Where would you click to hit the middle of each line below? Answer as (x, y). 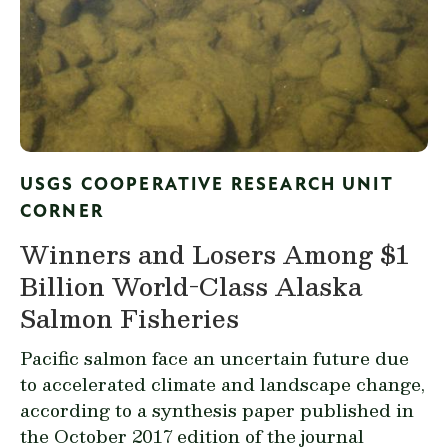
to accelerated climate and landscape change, (222, 383)
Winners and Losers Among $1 (214, 253)
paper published (316, 409)
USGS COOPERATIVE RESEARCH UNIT (206, 185)
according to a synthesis (131, 409)
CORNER (62, 212)
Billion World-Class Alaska (191, 285)
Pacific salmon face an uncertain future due (214, 357)
